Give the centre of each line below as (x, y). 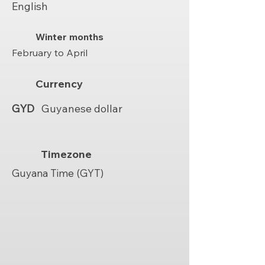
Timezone (66, 154)
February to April (50, 53)
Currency (59, 84)
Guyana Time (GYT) (58, 173)
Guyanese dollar (82, 109)
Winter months (70, 37)
